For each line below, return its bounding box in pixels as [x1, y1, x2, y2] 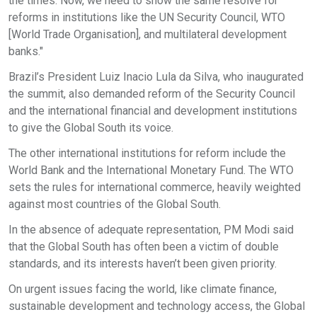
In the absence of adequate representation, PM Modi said [8, 223, 294, 237]
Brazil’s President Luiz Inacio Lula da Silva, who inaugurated [8, 70, 304, 84]
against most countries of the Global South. [8, 197, 221, 212]
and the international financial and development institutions [8, 104, 297, 118]
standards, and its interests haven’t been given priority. [8, 257, 277, 271]
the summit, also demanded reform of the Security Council [8, 87, 295, 101]
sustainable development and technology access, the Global [8, 299, 305, 313]
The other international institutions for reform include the [8, 146, 286, 161]
